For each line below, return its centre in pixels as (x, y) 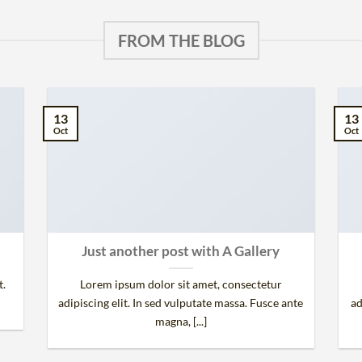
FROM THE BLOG (181, 41)
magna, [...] (181, 322)
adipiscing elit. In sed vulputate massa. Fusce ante (181, 303)
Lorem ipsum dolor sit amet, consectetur (181, 284)
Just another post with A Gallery (181, 252)
